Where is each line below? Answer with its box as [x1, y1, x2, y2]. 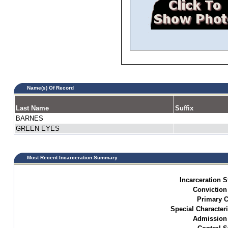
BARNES [16, 115, 43, 122]
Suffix [175, 104, 193, 112]
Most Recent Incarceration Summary [24, 155, 118, 160]
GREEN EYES [16, 125, 60, 132]
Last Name [16, 104, 49, 112]
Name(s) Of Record [24, 85, 74, 91]
